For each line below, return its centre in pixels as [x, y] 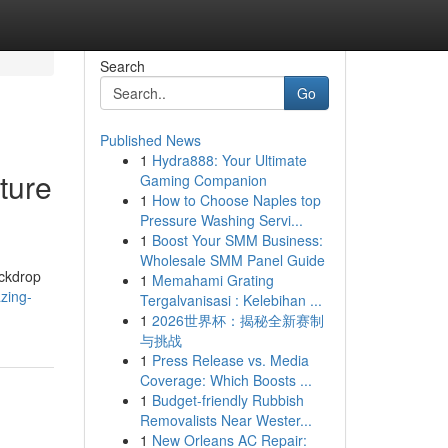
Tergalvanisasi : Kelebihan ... [230, 300]
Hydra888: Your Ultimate [229, 160]
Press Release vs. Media [230, 360]
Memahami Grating [212, 280]
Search [122, 66]
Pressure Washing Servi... [221, 220]
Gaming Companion [203, 180]
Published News [150, 140]
